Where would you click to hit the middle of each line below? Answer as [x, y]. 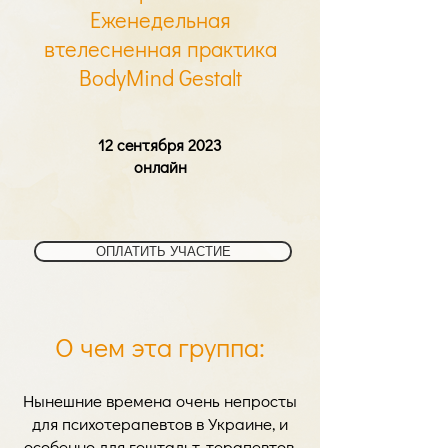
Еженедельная [160, 19]
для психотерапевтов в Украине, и [160, 423]
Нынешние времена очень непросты [160, 400]
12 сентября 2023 [160, 144]
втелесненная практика [160, 48]
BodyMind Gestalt [160, 77]
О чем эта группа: [160, 346]
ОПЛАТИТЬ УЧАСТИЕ [163, 251]
